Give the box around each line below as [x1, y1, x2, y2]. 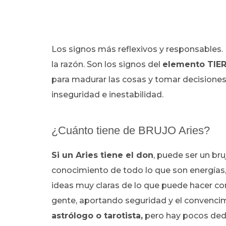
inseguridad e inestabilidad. [51, 90, 165, 99]
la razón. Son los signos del [51, 60, 162, 69]
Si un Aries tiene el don [51, 150, 153, 160]
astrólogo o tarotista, [51, 211, 143, 220]
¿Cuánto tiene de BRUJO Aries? [51, 124, 210, 137]
